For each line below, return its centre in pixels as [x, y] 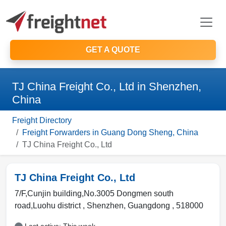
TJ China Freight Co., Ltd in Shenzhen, [107, 87]
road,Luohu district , [51, 206]
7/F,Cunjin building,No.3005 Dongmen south [94, 193]
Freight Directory [42, 120]
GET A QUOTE [113, 50]
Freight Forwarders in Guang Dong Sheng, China [110, 132]
